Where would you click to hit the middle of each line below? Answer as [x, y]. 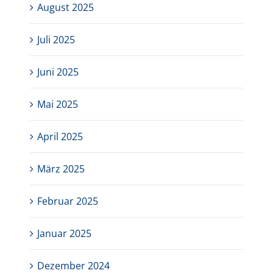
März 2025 [61, 169]
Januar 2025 [65, 234]
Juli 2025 [56, 40]
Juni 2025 [58, 72]
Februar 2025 [68, 201]
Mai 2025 [58, 105]
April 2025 [60, 137]
